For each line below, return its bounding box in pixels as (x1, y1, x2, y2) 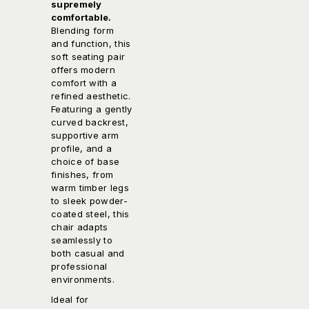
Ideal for (51, 294, 89, 306)
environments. (51, 274, 114, 286)
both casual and (51, 248, 125, 259)
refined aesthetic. (51, 90, 131, 102)
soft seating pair (51, 51, 126, 63)
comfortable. (51, 12, 112, 23)
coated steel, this (51, 208, 130, 220)
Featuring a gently (51, 103, 132, 115)
